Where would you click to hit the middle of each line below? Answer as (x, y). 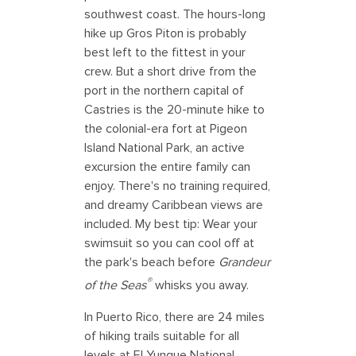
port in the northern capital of (164, 90)
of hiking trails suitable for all (162, 336)
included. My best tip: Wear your (171, 224)
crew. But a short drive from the (170, 71)
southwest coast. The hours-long (175, 14)
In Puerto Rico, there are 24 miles (174, 317)
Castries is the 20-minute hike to (174, 109)
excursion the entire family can (167, 166)
